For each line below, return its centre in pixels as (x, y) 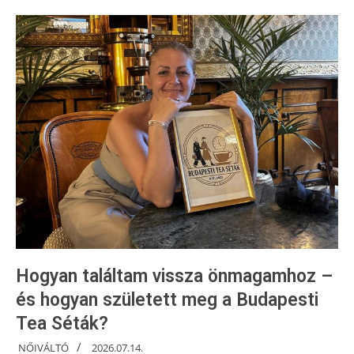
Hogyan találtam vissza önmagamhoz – (174, 276)
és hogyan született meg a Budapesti (167, 299)
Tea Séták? (62, 323)
